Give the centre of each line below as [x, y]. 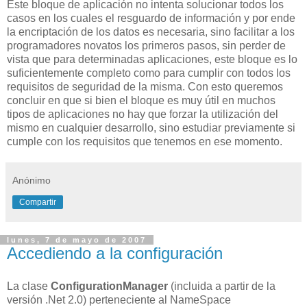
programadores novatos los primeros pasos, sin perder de [146, 46]
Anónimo [32, 181]
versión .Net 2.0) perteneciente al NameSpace [119, 299]
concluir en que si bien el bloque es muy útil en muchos [141, 101]
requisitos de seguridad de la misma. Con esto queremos [145, 87]
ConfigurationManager [109, 286]
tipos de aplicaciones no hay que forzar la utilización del [143, 114]
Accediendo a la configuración [115, 254]
